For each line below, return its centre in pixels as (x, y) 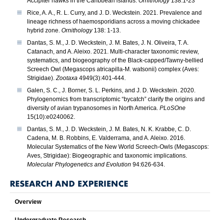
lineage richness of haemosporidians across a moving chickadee (113, 22)
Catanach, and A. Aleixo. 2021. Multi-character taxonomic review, (113, 52)
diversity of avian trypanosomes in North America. (93, 108)
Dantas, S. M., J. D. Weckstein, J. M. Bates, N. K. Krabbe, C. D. (109, 129)
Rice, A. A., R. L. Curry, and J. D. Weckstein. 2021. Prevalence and (114, 13)
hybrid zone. (44, 31)
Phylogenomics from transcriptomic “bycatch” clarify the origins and (116, 99)
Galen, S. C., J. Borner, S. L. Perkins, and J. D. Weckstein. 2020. (111, 91)
